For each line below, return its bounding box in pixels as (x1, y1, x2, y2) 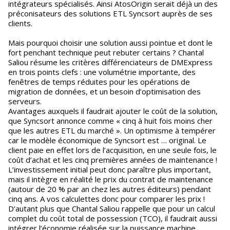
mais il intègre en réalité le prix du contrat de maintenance (8, 174, 213, 184)
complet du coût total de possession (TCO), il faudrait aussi (8, 213, 217, 223)
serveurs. (8, 96, 42, 106)
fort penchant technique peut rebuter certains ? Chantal (8, 47, 204, 57)
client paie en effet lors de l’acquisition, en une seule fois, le (8, 145, 217, 155)
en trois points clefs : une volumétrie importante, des (8, 67, 196, 77)
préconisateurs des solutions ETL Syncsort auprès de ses (8, 8, 213, 18)
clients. (8, 18, 32, 28)
